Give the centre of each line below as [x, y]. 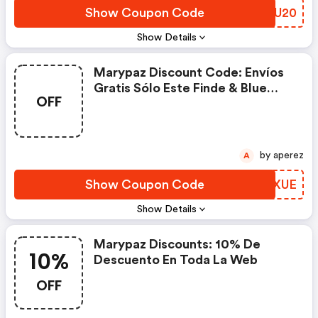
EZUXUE [273, 185]
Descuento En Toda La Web [176, 260]
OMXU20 [269, 13]
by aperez [289, 155]
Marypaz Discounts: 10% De [177, 244]
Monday [118, 104]
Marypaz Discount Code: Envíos [189, 72]
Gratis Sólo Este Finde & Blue [180, 88]
